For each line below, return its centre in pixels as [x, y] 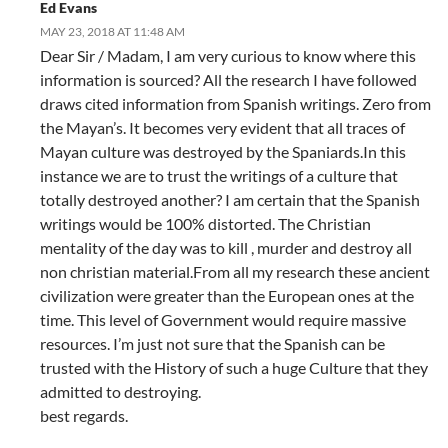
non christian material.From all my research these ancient [235, 271]
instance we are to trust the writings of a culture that [219, 175]
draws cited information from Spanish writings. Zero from [235, 103]
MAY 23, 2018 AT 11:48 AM [112, 31]
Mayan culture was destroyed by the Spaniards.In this [223, 151]
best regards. [84, 415]
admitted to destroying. [120, 391]
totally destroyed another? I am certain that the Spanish [230, 199]
